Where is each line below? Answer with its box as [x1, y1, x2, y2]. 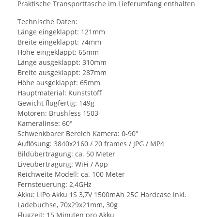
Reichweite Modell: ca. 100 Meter [17, 169, 125, 179]
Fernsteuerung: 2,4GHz [17, 179, 92, 189]
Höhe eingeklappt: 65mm [17, 47, 99, 57]
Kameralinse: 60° [17, 118, 73, 128]
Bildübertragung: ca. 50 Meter [17, 149, 115, 158]
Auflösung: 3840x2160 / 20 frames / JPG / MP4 [17, 139, 164, 148]
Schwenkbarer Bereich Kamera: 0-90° [17, 128, 139, 138]
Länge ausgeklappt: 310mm [17, 57, 107, 67]
